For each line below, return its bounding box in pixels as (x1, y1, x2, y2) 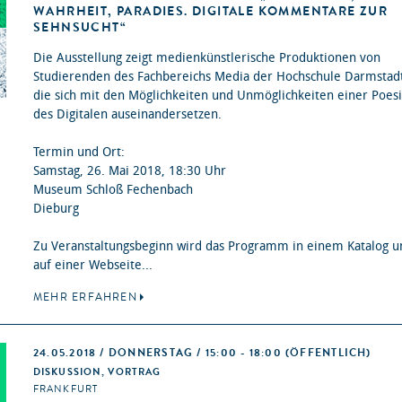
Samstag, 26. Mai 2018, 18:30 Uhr (33, 163, 226, 179)
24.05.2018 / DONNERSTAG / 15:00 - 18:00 (33, 345, 286, 361)
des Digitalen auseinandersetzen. (33, 107, 222, 123)
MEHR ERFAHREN (33, 290, 137, 305)
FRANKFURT (33, 382, 99, 397)
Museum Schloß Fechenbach (33, 182, 193, 198)
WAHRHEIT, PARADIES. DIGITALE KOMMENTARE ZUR (33, 3, 389, 21)
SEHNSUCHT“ (33, 19, 127, 37)
